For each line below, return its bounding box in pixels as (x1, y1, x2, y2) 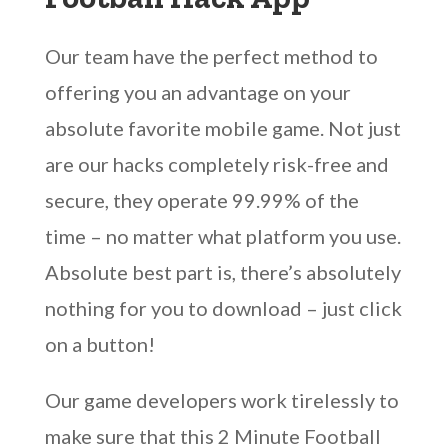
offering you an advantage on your (44, 80, 351, 104)
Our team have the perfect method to (44, 44, 378, 68)
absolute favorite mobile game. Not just (44, 116, 401, 140)
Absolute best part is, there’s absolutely (44, 260, 401, 284)
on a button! (44, 332, 155, 356)
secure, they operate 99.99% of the (44, 188, 359, 212)
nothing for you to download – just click (44, 296, 402, 320)
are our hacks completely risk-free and (44, 152, 389, 176)
